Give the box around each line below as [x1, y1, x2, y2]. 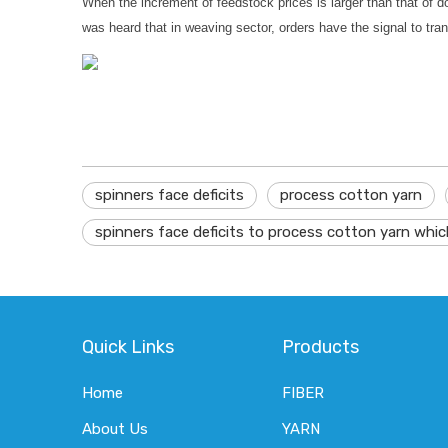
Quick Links [82, 336, 174, 358]
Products [282, 336, 359, 358]
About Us [82, 420, 148, 438]
